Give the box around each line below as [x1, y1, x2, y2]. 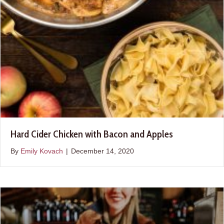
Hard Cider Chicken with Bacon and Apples [10, 127, 173, 140]
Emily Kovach [20, 146, 63, 155]
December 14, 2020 [71, 146, 134, 155]
